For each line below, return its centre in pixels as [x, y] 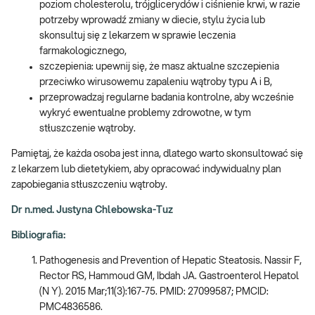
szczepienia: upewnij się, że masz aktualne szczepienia [159, 66]
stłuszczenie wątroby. [88, 128]
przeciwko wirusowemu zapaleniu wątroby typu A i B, [156, 82]
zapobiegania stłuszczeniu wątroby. [89, 185]
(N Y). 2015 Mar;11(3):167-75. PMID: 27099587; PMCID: [154, 291]
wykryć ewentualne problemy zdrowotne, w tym [145, 113]
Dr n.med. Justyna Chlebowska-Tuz [92, 210]
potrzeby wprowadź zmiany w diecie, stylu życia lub [152, 20]
